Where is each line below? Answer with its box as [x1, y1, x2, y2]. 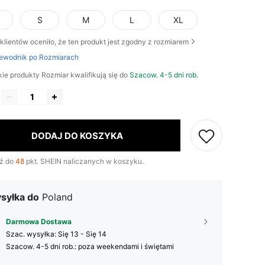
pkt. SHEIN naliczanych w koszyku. [24, 157, 144, 166]
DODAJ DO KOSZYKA [31, 130, 123, 141]
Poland [42, 191, 73, 203]
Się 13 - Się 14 [58, 230, 106, 239]
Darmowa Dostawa [6, 217, 72, 227]
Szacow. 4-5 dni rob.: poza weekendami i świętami [6, 242, 174, 251]
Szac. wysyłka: [6, 230, 58, 239]
